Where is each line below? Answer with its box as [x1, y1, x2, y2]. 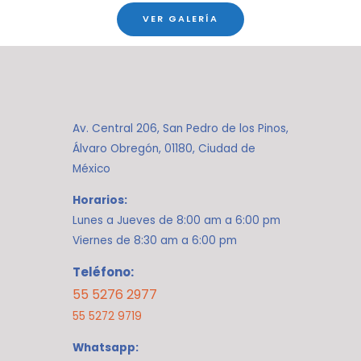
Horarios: [73, 192, 127, 208]
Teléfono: [73, 263, 134, 281]
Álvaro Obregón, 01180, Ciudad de [73, 141, 255, 157]
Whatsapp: [73, 340, 139, 356]
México [73, 161, 110, 177]
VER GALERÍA [143, 13, 218, 26]
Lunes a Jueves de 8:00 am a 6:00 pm [73, 212, 280, 228]
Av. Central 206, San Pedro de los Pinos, [73, 121, 288, 137]
